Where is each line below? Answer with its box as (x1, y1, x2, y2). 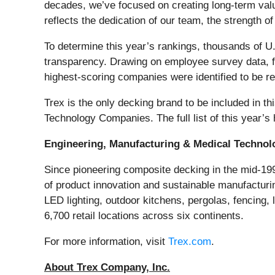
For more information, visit (44, 236, 168, 248)
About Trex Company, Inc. (44, 261, 170, 274)
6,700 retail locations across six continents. (44, 210, 244, 222)
